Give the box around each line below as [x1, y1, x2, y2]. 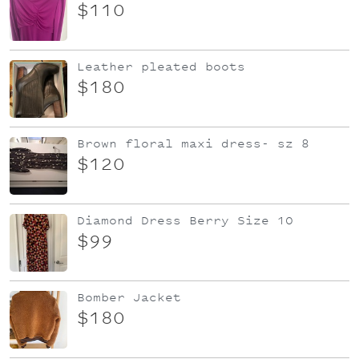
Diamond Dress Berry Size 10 [77, 212, 293, 229]
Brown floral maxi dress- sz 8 [77, 135, 309, 152]
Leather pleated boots [77, 58, 245, 75]
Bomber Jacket [77, 288, 181, 306]
